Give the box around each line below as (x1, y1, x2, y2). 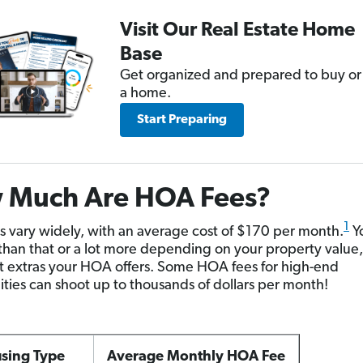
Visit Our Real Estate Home (119, 21, 355, 41)
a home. (119, 86, 171, 101)
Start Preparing (136, 113, 227, 126)
